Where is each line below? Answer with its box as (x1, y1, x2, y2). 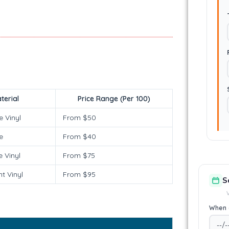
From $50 (63, 112, 96, 122)
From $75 (63, 150, 95, 160)
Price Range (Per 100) (78, 94, 150, 103)
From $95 (63, 169, 96, 179)
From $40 (63, 131, 96, 141)
